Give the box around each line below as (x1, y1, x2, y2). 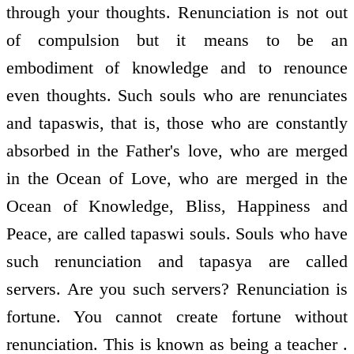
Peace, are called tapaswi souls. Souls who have (6, 224, 348, 244)
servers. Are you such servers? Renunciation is (6, 279, 348, 299)
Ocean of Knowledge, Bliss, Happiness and (6, 196, 348, 217)
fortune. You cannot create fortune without (6, 307, 348, 327)
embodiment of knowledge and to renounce (6, 58, 348, 78)
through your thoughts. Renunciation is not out (6, 2, 348, 23)
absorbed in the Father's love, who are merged (6, 141, 348, 161)
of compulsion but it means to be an (6, 30, 348, 51)
